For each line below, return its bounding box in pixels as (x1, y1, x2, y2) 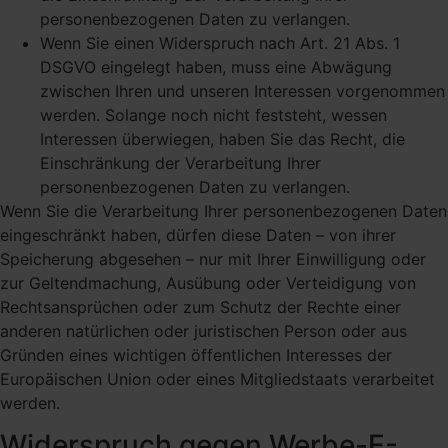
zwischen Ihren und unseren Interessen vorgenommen (40, 80, 445, 101)
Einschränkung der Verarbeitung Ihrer (40, 152, 321, 173)
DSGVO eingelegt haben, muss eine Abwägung (40, 56, 392, 77)
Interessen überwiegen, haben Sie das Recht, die (40, 128, 405, 149)
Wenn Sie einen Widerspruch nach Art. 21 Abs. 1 (40, 32, 400, 53)
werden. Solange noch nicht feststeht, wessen (40, 104, 387, 125)
